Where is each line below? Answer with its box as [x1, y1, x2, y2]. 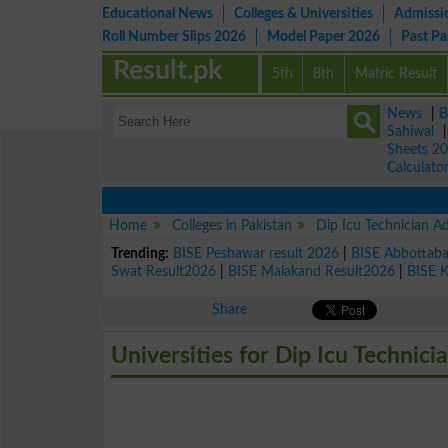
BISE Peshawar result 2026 [173, 245, 340, 261]
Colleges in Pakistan [171, 218, 292, 233]
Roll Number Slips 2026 [102, 29, 246, 44]
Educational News [102, 6, 213, 21]
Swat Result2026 [111, 263, 217, 279]
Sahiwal [387, 124, 434, 139]
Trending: [111, 245, 170, 261]
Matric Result [355, 66, 438, 81]
